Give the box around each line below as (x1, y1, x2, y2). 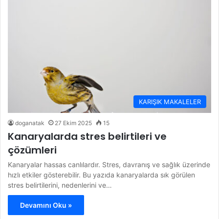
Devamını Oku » (20, 201, 72, 210)
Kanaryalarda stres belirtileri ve (8, 130, 167, 144)
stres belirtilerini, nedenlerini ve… (8, 181, 112, 190)
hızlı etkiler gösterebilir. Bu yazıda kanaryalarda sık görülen (8, 171, 195, 179)
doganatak (15, 119, 44, 127)
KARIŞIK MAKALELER (139, 98, 201, 106)
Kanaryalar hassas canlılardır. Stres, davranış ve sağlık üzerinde (8, 160, 210, 169)
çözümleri (8, 143, 57, 157)
